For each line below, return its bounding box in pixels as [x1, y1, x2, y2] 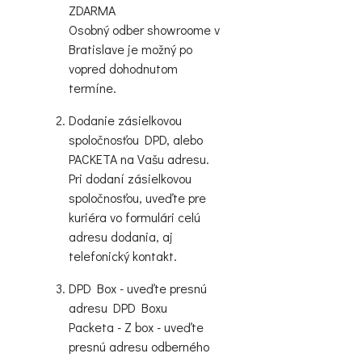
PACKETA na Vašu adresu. [69, 150, 209, 168]
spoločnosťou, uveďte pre [69, 189, 206, 207]
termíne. [69, 79, 116, 97]
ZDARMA [69, 2, 116, 19]
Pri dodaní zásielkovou [69, 170, 192, 187]
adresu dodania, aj [69, 228, 173, 246]
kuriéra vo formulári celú [69, 208, 200, 226]
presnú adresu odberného [69, 338, 209, 356]
